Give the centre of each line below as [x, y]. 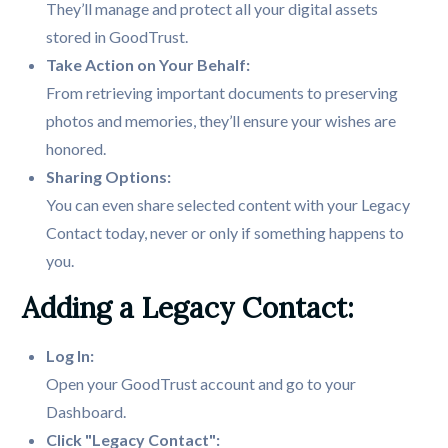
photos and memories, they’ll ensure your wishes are [221, 121]
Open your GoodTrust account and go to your [201, 384]
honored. [76, 149]
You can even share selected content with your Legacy [228, 205]
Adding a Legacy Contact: [188, 308]
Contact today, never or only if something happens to [225, 233]
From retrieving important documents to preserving [222, 93]
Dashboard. [86, 412]
